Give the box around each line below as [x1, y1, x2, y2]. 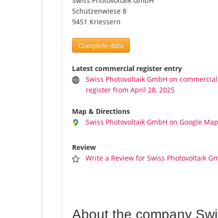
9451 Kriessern [72, 17, 121, 27]
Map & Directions [72, 107, 130, 116]
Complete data [78, 40, 124, 51]
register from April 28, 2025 [86, 85, 175, 95]
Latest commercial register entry [72, 64, 182, 73]
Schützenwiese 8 [72, 6, 127, 16]
